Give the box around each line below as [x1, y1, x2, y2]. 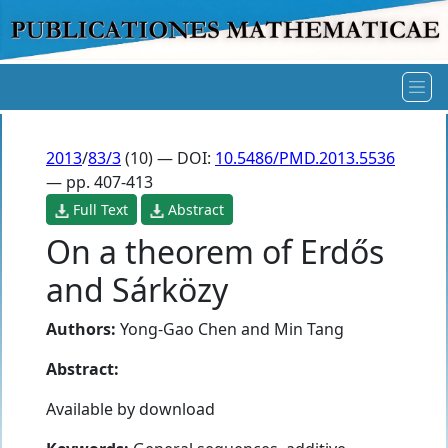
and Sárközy [46, 267, 228, 311]
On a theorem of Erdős [46, 229, 384, 273]
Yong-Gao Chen [120, 317, 237, 340]
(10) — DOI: [121, 146, 215, 169]
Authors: [46, 317, 116, 340]
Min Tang [274, 317, 344, 340]
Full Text [69, 199, 128, 219]
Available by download [46, 397, 215, 420]
